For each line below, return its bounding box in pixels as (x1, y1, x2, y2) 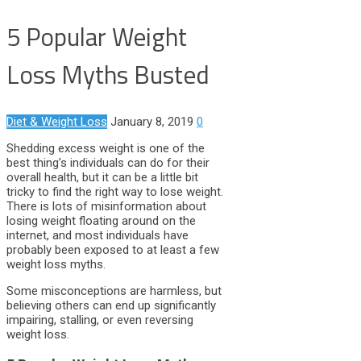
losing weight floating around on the (6, 213, 196, 228)
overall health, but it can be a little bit (6, 169, 198, 185)
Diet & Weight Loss (6, 114, 107, 129)
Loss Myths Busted (6, 56, 210, 94)
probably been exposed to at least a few (6, 242, 219, 257)
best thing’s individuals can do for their (6, 155, 210, 170)
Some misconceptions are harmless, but (6, 283, 222, 298)
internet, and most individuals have (6, 227, 189, 243)
